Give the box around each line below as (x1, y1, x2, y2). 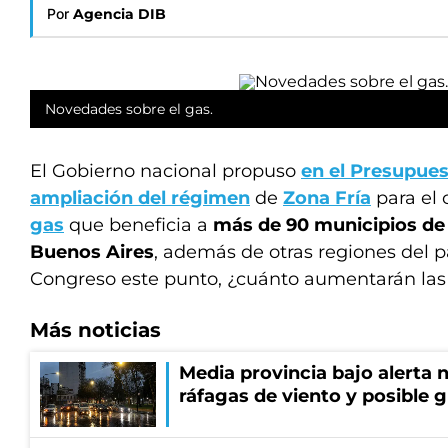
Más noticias (30, 318, 161, 342)
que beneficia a (64, 214, 213, 236)
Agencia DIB (73, 5, 166, 23)
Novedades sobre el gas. (45, 100, 213, 118)
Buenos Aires (30, 241, 154, 263)
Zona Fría (283, 187, 371, 209)
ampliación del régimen (30, 187, 250, 209)
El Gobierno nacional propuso (30, 160, 301, 182)
